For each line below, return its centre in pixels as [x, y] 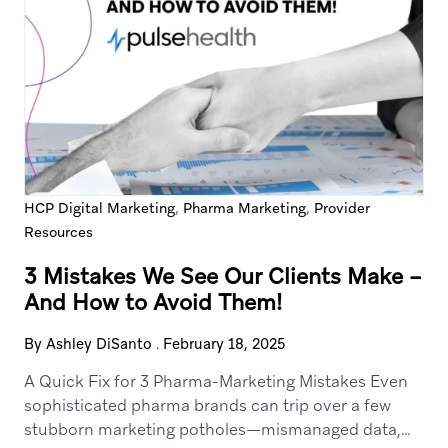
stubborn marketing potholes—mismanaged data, [212, 429]
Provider [341, 208]
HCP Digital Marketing [99, 208]
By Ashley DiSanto [87, 344]
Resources [58, 232]
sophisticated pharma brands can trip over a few [207, 405]
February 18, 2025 [223, 344]
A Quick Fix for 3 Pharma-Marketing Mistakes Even [215, 381]
